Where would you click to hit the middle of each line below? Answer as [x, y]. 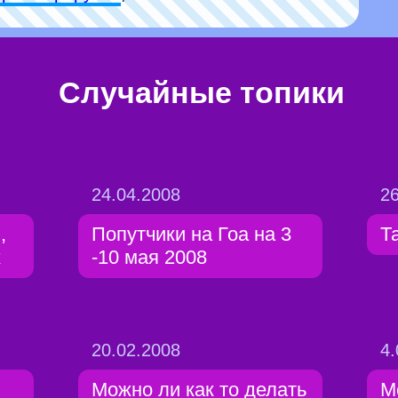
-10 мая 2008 [149, 257]
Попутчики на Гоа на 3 [191, 234]
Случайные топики [201, 92]
